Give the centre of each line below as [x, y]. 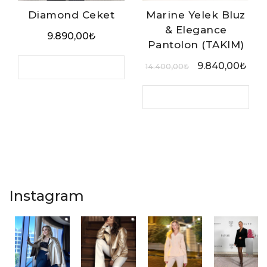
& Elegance [196, 30]
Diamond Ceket [71, 15]
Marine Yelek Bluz [196, 15]
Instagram [46, 196]
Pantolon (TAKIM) [196, 45]
